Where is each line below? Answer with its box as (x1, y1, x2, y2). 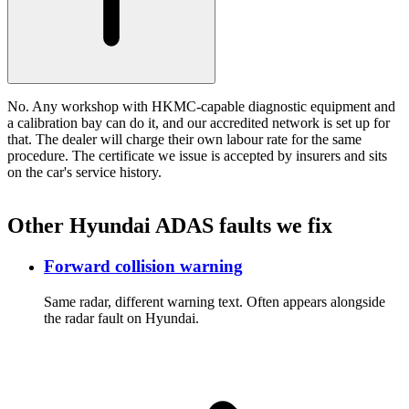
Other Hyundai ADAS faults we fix (7, 213, 332, 237)
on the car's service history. (7, 163, 162, 180)
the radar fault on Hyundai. (44, 309, 199, 326)
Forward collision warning (44, 256, 243, 276)
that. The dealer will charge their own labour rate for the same (7, 131, 362, 147)
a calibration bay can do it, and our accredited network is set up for (7, 114, 390, 131)
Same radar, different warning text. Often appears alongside (44, 293, 385, 309)
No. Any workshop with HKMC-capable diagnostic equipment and (7, 98, 395, 114)
